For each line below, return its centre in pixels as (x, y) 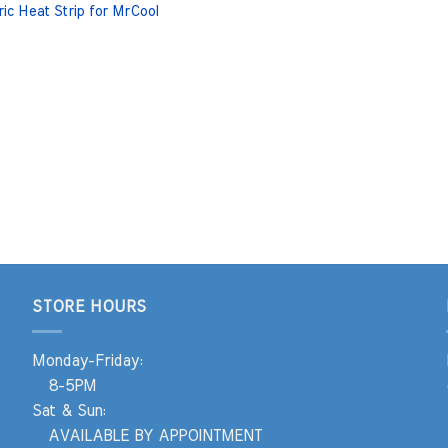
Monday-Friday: (87, 361)
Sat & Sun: (69, 411)
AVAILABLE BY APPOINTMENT (147, 436)
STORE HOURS (89, 306)
